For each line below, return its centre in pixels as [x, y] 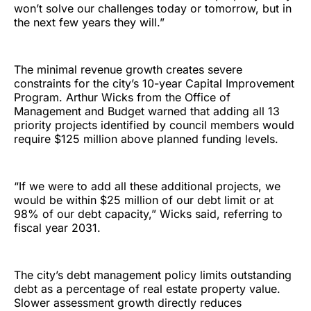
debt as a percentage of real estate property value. [147, 289]
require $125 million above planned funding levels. [146, 139]
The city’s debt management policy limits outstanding [153, 275]
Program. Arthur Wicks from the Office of [122, 98]
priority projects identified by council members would [154, 125]
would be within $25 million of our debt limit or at [144, 200]
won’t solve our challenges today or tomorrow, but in [153, 9]
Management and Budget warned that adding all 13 [147, 111]
